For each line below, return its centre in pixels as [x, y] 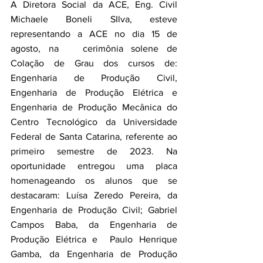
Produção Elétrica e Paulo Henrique [94, 239]
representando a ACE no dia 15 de [94, 34]
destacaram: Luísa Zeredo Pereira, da [94, 195]
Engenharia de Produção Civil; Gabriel [94, 210]
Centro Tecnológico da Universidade [94, 122]
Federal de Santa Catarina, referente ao [94, 136]
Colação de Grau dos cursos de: [94, 63]
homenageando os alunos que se [94, 181]
